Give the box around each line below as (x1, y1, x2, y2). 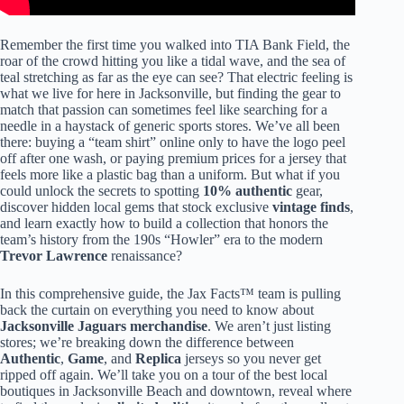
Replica (135, 350, 181, 366)
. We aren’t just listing (207, 317, 331, 334)
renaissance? (107, 247, 182, 263)
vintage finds (272, 198, 350, 215)
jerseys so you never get (181, 350, 321, 366)
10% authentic (203, 182, 292, 198)
